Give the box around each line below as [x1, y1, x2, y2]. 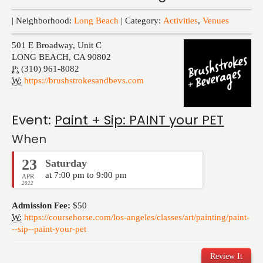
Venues [203, 16, 229, 25]
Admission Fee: [12, 201, 70, 210]
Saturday [45, 157, 87, 169]
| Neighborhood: [12, 16, 74, 25]
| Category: [119, 16, 163, 25]
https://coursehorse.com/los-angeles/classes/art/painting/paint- [24, 213, 249, 222]
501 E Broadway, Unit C [12, 41, 102, 50]
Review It [210, 252, 242, 261]
